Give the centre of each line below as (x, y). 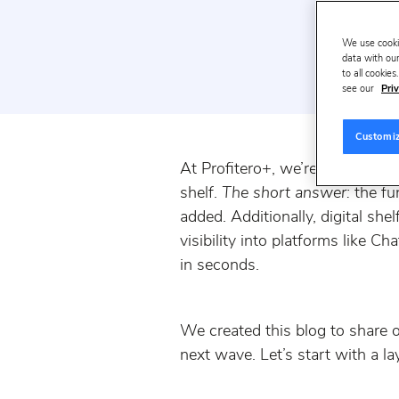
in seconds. (220, 264)
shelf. (201, 192)
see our (359, 88)
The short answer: (286, 192)
